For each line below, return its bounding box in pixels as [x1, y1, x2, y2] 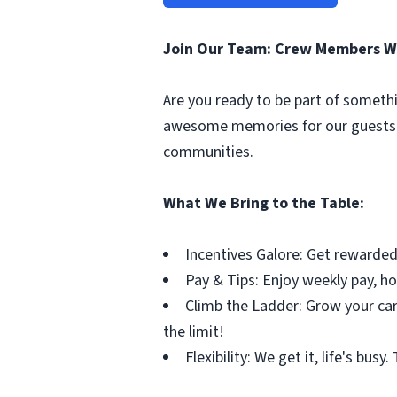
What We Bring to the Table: [163, 192, 364, 214]
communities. [163, 141, 253, 163]
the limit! [163, 321, 224, 343]
